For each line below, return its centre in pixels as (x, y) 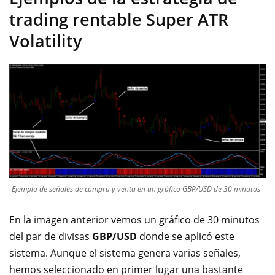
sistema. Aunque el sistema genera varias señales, (125, 253)
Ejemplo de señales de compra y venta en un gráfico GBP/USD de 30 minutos (136, 188)
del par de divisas (51, 236)
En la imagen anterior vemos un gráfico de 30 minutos (134, 219)
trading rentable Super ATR (119, 19)
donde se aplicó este (186, 236)
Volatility (45, 41)
